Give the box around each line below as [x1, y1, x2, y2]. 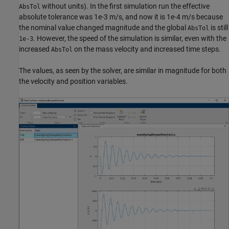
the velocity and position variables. [19, 77, 128, 85]
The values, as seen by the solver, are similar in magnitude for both [19, 66, 226, 75]
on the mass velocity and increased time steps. [73, 44, 221, 53]
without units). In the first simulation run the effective [40, 2, 210, 10]
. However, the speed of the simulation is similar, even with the [33, 34, 226, 42]
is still [209, 23, 228, 32]
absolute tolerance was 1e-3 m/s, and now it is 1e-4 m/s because [19, 12, 223, 21]
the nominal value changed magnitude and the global [19, 23, 188, 32]
